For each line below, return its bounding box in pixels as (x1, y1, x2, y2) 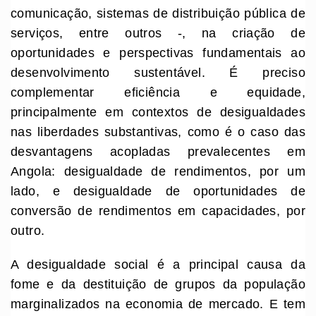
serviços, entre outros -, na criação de (11, 26, 305, 41)
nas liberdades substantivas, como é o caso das (11, 125, 305, 140)
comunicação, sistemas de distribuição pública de (11, 6, 305, 21)
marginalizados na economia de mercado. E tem (11, 297, 305, 312)
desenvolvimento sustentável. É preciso (11, 66, 305, 80)
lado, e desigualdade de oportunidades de (11, 184, 305, 199)
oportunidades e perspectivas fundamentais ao (11, 46, 305, 61)
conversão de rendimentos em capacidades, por (11, 204, 305, 219)
